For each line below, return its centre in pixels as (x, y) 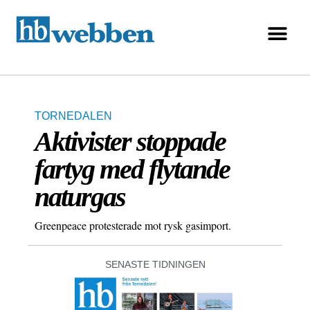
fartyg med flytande (132, 170)
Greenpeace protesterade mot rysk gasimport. (133, 226)
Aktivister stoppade (130, 142)
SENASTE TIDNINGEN (155, 265)
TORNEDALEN (73, 116)
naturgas (80, 197)
